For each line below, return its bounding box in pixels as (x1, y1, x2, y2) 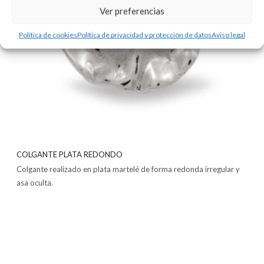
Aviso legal (212, 30, 245, 39)
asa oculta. (16, 177, 53, 187)
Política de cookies (19, 30, 77, 39)
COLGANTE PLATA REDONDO (16, 149, 123, 159)
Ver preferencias (100, 5, 164, 16)
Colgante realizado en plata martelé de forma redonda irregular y (16, 164, 240, 174)
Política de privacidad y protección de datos (77, 30, 212, 39)
